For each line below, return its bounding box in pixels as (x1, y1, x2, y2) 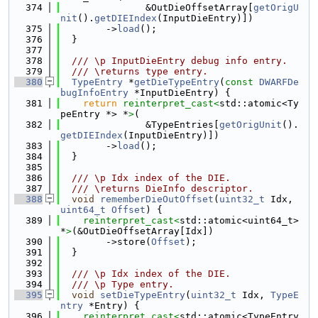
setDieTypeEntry (100, 290, 185, 300)
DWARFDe (259, 77, 299, 87)
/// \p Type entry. (60, 279, 174, 290)
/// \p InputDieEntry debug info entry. (60, 55, 287, 66)
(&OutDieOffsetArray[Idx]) (72, 226, 214, 236)
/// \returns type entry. (60, 66, 208, 77)
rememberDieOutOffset (100, 194, 214, 204)
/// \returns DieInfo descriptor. (60, 183, 253, 194)
